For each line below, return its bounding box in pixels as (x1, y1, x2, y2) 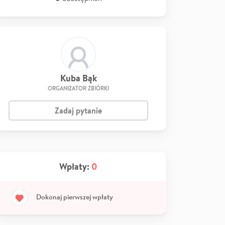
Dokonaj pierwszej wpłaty (36, 192, 113, 201)
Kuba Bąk (60, 72, 97, 84)
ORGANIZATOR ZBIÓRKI (48, 84, 109, 92)
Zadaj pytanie (55, 105, 102, 116)
